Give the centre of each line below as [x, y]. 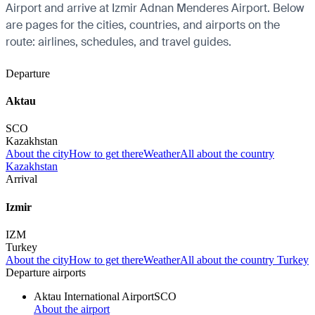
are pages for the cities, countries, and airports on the [143, 25]
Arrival [21, 179]
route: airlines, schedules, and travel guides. [118, 41]
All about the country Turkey [244, 259]
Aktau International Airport [94, 296]
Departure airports [46, 272]
